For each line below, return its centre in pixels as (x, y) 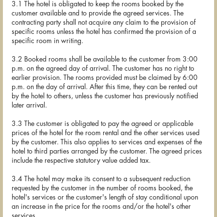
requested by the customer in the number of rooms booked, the (102, 188)
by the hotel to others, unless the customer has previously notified (105, 96)
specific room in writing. (47, 41)
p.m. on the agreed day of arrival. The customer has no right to (103, 69)
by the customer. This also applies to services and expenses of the (107, 142)
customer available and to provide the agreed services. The (98, 13)
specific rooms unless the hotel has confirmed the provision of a (104, 32)
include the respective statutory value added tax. (81, 161)
